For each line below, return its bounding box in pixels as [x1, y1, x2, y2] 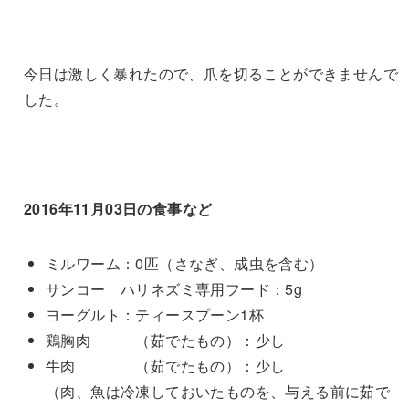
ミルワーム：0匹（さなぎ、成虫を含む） [45, 253, 324, 275]
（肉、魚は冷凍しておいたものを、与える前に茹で [45, 381, 391, 403]
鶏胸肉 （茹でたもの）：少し [45, 330, 286, 351]
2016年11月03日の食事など [23, 198, 213, 220]
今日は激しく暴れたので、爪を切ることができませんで [23, 63, 398, 85]
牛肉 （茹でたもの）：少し [45, 355, 286, 377]
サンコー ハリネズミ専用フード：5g [45, 278, 303, 300]
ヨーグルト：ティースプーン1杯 [45, 304, 264, 326]
